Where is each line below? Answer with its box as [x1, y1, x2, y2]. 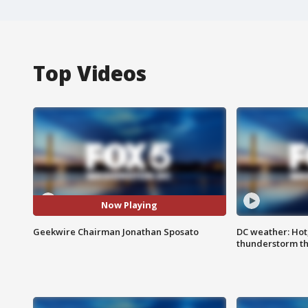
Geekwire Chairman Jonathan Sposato [33, 225, 199, 238]
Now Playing [101, 199, 158, 212]
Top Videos [33, 58, 146, 87]
